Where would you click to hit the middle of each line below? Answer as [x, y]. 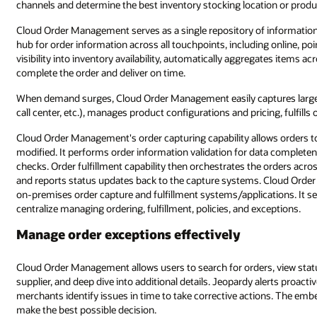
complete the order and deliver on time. [101, 73]
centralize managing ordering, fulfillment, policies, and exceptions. [159, 208]
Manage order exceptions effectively [129, 234]
